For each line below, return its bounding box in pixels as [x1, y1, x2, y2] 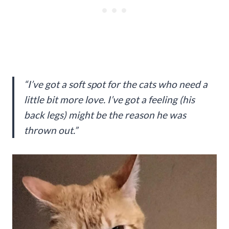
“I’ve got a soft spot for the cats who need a [24, 78, 208, 90]
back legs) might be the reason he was [24, 108, 186, 121]
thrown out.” [24, 124, 78, 136]
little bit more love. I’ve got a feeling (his [24, 93, 195, 105]
